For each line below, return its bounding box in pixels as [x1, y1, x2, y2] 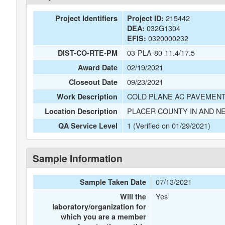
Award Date [78, 62, 118, 72]
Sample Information [33, 151, 123, 165]
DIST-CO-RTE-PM [58, 48, 118, 58]
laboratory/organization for [52, 201, 147, 211]
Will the [120, 191, 147, 201]
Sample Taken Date [80, 177, 147, 187]
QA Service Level [58, 121, 118, 131]
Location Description [45, 106, 118, 116]
